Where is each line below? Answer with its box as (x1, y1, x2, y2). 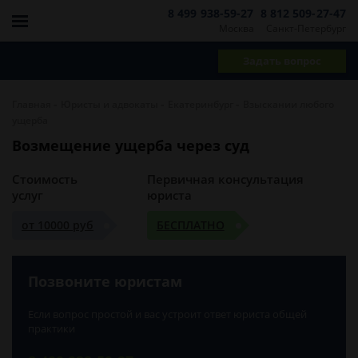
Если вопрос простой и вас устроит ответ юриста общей (28, 307, 307, 321)
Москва (218, 21, 254, 35)
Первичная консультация (146, 171, 304, 187)
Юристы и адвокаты (61, 97, 158, 111)
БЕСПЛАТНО (156, 217, 225, 233)
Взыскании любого (243, 97, 334, 111)
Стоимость (12, 171, 78, 187)
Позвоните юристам (28, 272, 182, 291)
